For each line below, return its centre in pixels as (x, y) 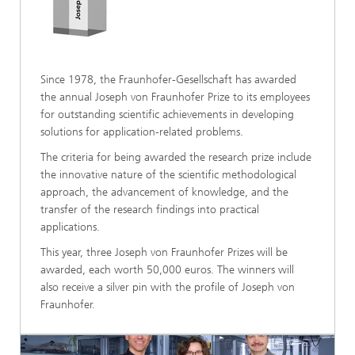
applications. (70, 227)
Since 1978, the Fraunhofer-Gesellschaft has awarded (168, 80)
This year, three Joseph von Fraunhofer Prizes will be (164, 253)
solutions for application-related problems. (142, 132)
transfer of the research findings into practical (150, 210)
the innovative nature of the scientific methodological (168, 175)
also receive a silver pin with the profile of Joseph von (168, 288)
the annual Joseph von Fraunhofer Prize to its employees (175, 97)
